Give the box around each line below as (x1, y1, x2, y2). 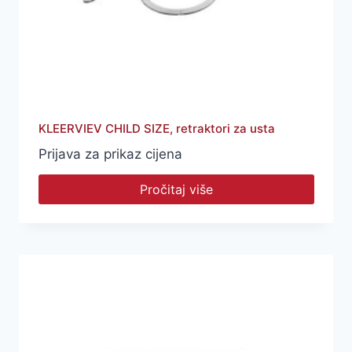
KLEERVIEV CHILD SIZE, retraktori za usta (38, 121, 275, 137)
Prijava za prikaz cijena (38, 146, 182, 163)
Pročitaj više (139, 181, 213, 197)
